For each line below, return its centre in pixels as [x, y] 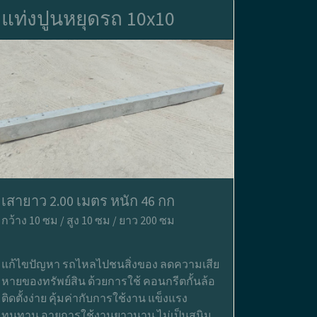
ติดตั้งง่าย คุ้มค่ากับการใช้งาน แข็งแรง [94, 298]
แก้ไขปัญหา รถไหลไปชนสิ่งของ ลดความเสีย [110, 264]
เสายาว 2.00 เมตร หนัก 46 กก [88, 200]
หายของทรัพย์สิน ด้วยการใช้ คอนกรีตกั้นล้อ [108, 281]
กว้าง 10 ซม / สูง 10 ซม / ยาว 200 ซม [88, 220]
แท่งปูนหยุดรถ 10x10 [88, 18]
